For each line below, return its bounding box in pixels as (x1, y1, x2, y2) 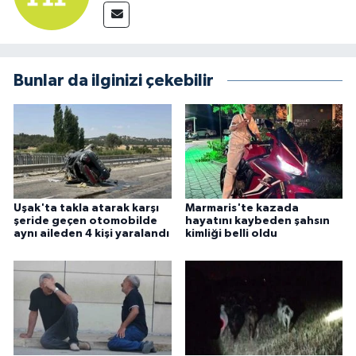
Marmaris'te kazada (184, 203, 299, 215)
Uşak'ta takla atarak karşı (14, 203, 159, 215)
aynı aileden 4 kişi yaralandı (14, 228, 169, 240)
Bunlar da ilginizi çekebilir (14, 72, 214, 89)
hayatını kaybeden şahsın (184, 215, 330, 227)
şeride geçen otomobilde (14, 215, 157, 227)
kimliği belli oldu (184, 228, 277, 240)
